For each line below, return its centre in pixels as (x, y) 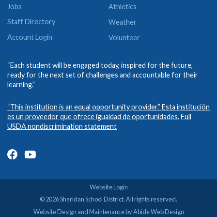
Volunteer (124, 37)
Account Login (30, 37)
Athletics (123, 6)
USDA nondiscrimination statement (62, 126)
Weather (123, 22)
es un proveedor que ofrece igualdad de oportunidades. (93, 116)
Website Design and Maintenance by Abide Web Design (108, 211)
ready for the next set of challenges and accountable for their (103, 75)
